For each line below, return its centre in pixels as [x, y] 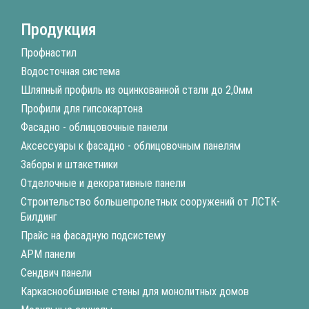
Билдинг [39, 217]
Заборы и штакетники [69, 165]
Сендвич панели [56, 273]
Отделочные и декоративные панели [103, 183]
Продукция [59, 30]
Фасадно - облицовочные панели [94, 127]
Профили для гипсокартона [82, 109]
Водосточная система [70, 71]
